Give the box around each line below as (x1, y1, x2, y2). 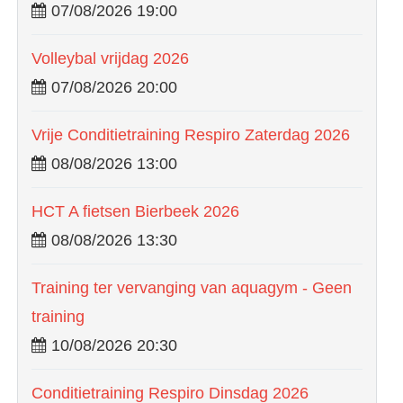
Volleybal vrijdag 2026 (31, 49, 189, 67)
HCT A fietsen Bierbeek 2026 (31, 201, 239, 220)
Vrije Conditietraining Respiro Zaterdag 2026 (31, 125, 350, 144)
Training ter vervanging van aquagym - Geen (31, 278, 352, 297)
